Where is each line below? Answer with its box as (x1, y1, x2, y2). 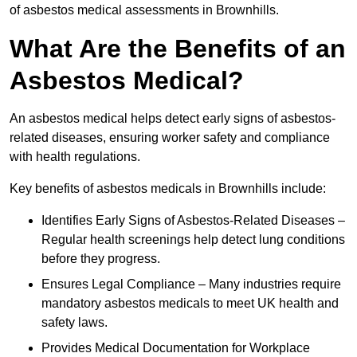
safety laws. (41, 316, 108, 330)
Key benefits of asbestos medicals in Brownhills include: (10, 182, 326, 196)
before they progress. (41, 252, 160, 266)
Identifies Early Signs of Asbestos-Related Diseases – (41, 214, 345, 228)
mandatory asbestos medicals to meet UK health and (41, 296, 339, 311)
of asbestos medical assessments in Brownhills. (10, 3, 279, 18)
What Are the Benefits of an (10, 34, 346, 64)
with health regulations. (10, 150, 140, 164)
